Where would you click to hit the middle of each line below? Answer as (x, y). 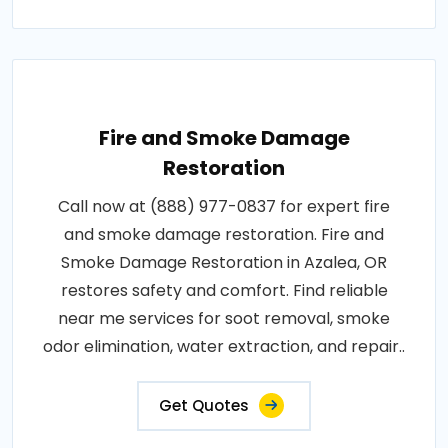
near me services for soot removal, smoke (224, 319)
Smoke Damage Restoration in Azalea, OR (224, 263)
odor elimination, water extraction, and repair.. (224, 347)
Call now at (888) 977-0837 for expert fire (224, 207)
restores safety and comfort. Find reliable (224, 291)
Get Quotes (204, 406)
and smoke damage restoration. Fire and (224, 235)
